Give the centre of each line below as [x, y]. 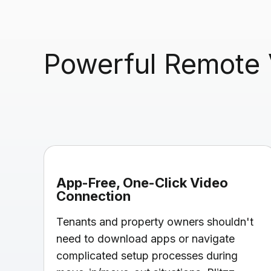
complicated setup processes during [147, 255]
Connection [93, 196]
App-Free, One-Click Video [142, 182]
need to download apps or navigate [145, 238]
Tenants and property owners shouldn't [155, 221]
